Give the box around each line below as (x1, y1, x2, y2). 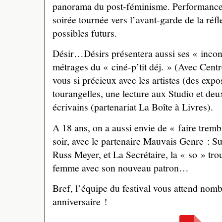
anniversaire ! (53, 194, 108, 208)
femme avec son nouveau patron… (53, 161, 189, 174)
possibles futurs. (53, 26, 117, 40)
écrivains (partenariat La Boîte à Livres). (53, 100, 213, 114)
